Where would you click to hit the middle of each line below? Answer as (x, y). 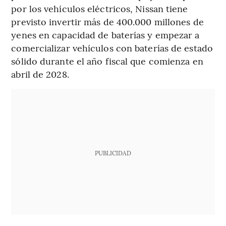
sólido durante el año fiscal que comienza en (107, 61)
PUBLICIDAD (113, 153)
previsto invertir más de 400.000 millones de (107, 22)
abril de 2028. (40, 74)
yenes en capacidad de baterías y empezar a (105, 35)
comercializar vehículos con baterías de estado (112, 48)
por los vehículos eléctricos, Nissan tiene (100, 9)
